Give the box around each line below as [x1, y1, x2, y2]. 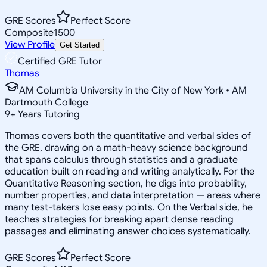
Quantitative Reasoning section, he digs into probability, [5, 177, 247, 190]
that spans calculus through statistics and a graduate [5, 153, 238, 166]
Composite [5, 26, 54, 39]
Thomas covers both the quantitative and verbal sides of [5, 129, 251, 142]
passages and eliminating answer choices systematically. [5, 225, 251, 237]
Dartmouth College [5, 96, 88, 108]
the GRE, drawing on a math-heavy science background [5, 141, 248, 154]
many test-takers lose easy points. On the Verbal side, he [5, 201, 253, 213]
